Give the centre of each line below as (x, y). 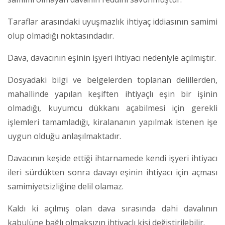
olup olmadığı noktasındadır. (61, 36)
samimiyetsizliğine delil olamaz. (66, 186)
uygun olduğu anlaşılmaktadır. (64, 136)
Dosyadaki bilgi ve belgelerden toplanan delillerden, (113, 80)
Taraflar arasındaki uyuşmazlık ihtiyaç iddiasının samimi (113, 22)
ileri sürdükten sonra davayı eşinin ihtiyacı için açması (113, 172)
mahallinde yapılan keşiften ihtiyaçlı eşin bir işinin (113, 94)
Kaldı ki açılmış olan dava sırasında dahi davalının (113, 208)
